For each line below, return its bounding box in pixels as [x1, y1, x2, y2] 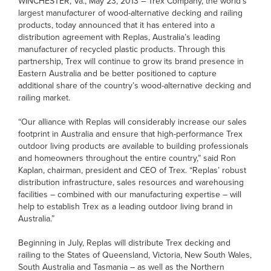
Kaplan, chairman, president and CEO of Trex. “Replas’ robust [18, 164, 246, 177]
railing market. [18, 91, 70, 104]
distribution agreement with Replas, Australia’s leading [18, 31, 220, 44]
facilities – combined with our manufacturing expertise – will [18, 188, 241, 201]
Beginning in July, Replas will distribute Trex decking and [18, 237, 230, 249]
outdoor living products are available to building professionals [18, 140, 249, 152]
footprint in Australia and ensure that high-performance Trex [18, 128, 243, 140]
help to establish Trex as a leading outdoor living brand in [18, 200, 233, 213]
